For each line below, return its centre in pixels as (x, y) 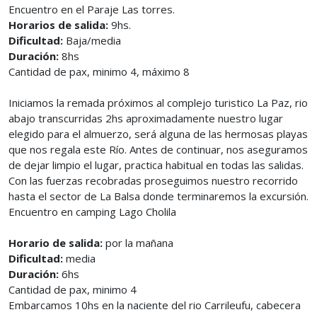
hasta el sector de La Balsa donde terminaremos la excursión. (158, 196)
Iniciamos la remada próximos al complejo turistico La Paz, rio (158, 103)
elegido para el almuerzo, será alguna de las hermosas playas (158, 134)
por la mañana (138, 243)
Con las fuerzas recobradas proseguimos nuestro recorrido (153, 180)
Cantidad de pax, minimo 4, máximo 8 (99, 71)
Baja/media (92, 40)
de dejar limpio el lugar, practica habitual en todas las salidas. (156, 165)
